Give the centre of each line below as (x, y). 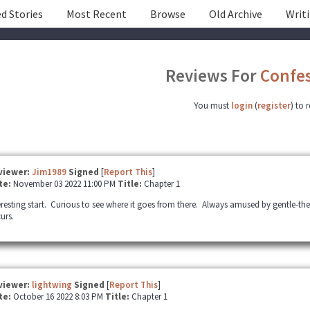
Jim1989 (49, 172)
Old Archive (235, 14)
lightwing (52, 285)
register (274, 106)
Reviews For (213, 75)
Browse (167, 14)
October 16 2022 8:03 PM (59, 297)
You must (212, 106)
